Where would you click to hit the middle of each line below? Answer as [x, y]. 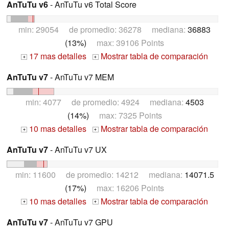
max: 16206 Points [125, 188]
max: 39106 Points [125, 43]
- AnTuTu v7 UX [77, 149]
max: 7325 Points [125, 115]
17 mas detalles [57, 56]
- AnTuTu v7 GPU [81, 222]
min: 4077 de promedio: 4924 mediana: [105, 102]
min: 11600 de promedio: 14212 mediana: [100, 174]
